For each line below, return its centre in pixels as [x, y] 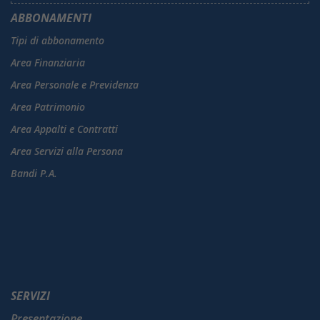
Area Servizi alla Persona [67, 151]
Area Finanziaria [48, 63]
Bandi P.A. [34, 174]
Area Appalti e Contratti [64, 129]
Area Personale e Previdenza [75, 85]
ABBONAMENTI [51, 18]
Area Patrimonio [48, 107]
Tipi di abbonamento [57, 41]
